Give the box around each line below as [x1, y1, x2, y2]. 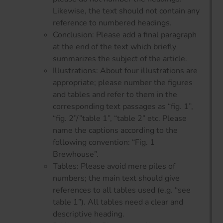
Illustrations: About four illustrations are [53, 65, 198, 76]
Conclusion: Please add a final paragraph [53, 29, 197, 40]
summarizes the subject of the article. [53, 53, 187, 64]
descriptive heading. [53, 208, 124, 220]
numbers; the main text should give [53, 172, 180, 184]
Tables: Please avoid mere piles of [53, 160, 175, 172]
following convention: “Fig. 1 [53, 136, 157, 148]
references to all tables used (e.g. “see [53, 184, 191, 196]
